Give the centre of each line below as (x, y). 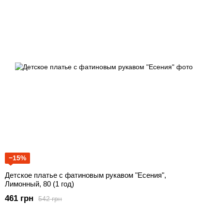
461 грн (19, 199)
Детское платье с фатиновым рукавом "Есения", (85, 175)
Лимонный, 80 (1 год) (39, 184)
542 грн (50, 198)
